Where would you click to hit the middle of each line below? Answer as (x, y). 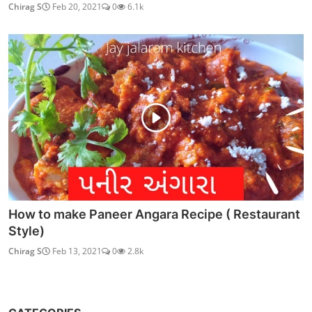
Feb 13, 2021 (76, 251)
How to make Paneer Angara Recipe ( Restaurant (154, 214)
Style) (26, 231)
